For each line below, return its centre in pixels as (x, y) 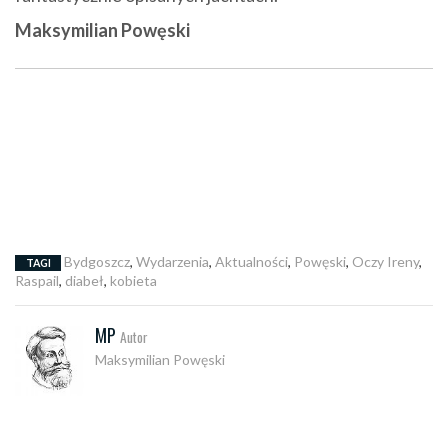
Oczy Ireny (385, 261)
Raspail (37, 280)
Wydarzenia (172, 261)
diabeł (84, 280)
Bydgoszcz (97, 261)
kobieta (133, 280)
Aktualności (251, 261)
